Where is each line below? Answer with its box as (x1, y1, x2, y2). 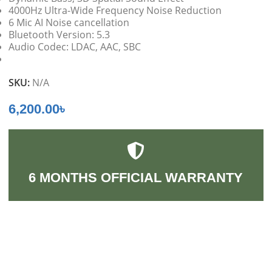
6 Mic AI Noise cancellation (8, 15, 130, 29)
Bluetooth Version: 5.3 (8, 27, 110, 41)
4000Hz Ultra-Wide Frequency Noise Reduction (8, 3, 222, 17)
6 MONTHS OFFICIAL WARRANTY (29, 170, 243, 186)
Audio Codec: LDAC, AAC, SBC (8, 39, 141, 53)
